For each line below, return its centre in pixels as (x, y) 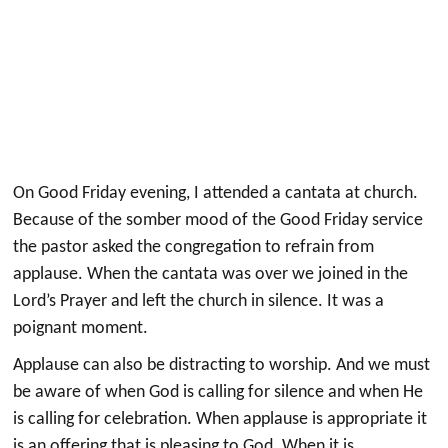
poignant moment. (81, 328)
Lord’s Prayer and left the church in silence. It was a (199, 301)
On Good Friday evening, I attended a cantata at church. (216, 193)
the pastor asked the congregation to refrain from (194, 247)
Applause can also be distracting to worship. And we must (222, 365)
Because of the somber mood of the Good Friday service (218, 220)
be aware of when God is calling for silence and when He (218, 392)
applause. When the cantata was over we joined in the (211, 274)
